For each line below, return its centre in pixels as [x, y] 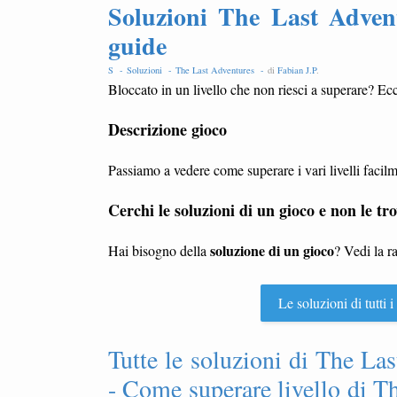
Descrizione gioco [167, 129]
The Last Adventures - [222, 70]
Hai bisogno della [159, 250]
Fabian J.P [297, 70]
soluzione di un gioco [272, 250]
